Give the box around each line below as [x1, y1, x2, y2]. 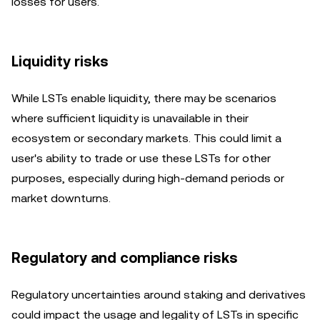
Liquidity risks [11, 52, 109, 70]
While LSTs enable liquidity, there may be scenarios [11, 91, 276, 105]
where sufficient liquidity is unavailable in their [11, 111, 249, 125]
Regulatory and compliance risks [11, 249, 238, 266]
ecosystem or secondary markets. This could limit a [11, 131, 281, 145]
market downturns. [11, 191, 111, 205]
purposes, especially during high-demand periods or [11, 171, 284, 185]
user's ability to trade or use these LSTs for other [11, 151, 271, 165]
